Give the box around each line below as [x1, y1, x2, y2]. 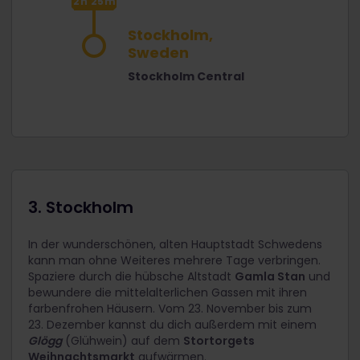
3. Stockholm [28, 195, 133, 219]
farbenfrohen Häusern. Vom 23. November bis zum [28, 300, 312, 317]
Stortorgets [183, 332, 255, 349]
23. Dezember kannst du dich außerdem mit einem [28, 316, 317, 333]
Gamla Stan [235, 268, 305, 284]
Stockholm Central [128, 67, 244, 84]
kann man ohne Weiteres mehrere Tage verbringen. [28, 252, 321, 268]
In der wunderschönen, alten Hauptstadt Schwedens [28, 235, 322, 252]
